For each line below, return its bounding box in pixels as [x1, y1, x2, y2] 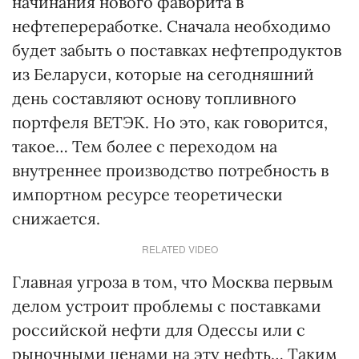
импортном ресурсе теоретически [12, 184, 283, 204]
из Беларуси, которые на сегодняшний [12, 64, 314, 84]
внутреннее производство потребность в [12, 160, 329, 180]
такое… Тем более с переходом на [12, 136, 277, 156]
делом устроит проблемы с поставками [12, 296, 321, 316]
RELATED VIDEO [141, 242, 218, 256]
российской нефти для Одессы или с [12, 320, 305, 340]
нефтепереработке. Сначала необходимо [12, 16, 331, 36]
